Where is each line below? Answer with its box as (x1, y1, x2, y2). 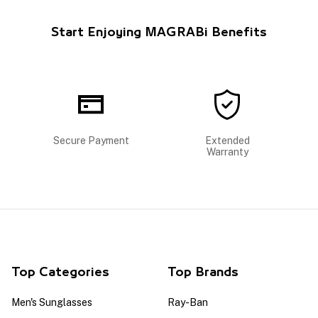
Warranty (206, 146, 248, 158)
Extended (204, 134, 250, 146)
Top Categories (11, 266, 109, 278)
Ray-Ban (168, 296, 208, 308)
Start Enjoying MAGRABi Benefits (51, 26, 267, 38)
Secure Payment (53, 134, 129, 146)
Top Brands (168, 266, 238, 278)
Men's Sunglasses (11, 296, 92, 308)
